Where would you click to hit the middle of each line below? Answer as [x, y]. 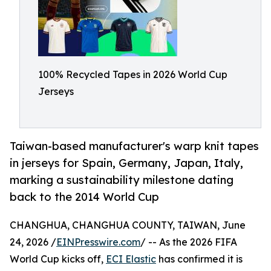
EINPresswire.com [98, 242]
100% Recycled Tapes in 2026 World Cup [133, 74]
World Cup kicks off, [58, 259]
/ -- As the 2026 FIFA [189, 242]
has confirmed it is [199, 259]
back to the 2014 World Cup [84, 197]
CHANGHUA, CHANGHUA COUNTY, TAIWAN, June [128, 225]
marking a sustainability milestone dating [122, 180]
